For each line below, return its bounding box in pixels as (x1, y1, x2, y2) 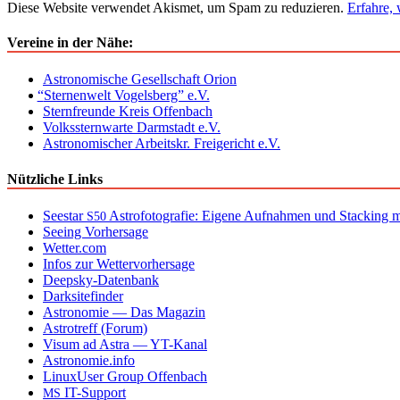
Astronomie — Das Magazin (43, 304, 205, 320)
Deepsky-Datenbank (43, 271, 159, 287)
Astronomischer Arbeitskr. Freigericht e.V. (43, 136, 280, 152)
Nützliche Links (7, 171, 103, 187)
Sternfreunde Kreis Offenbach (43, 104, 212, 120)
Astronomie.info (43, 352, 135, 368)
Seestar (43, 207, 87, 223)
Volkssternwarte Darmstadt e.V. (43, 120, 221, 136)
